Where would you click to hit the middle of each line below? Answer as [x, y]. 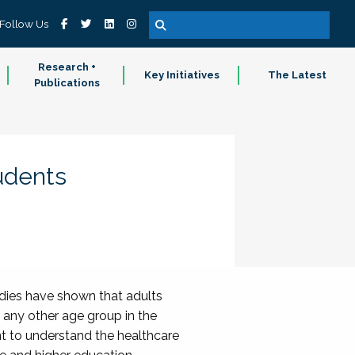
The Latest [298, 75]
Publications [67, 83]
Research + [67, 67]
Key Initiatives [182, 75]
